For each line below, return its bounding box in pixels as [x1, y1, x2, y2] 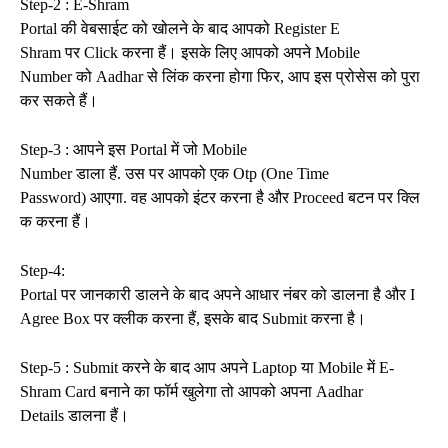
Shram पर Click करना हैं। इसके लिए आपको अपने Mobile [20, 43, 360, 61]
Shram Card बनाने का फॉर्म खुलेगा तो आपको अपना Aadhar [20, 382, 363, 400]
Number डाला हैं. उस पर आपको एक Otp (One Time [20, 164, 329, 182]
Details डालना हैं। [20, 406, 129, 424]
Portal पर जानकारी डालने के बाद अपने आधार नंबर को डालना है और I [20, 285, 415, 303]
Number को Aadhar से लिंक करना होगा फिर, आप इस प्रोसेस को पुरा [20, 67, 424, 85]
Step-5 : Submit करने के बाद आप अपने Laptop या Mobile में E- [20, 358, 394, 376]
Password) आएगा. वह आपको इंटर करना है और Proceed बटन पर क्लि [20, 188, 420, 206]
